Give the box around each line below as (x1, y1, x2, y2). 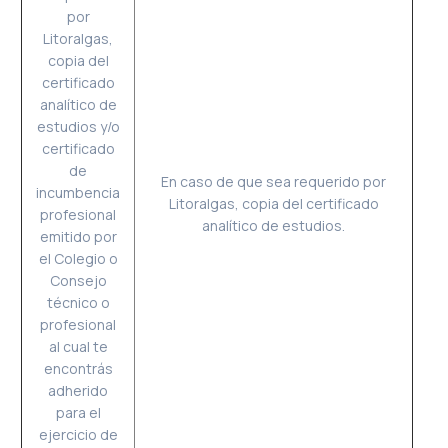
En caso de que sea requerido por (161, 172, 387, 191)
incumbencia (36, 183, 121, 202)
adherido (48, 381, 109, 400)
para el (55, 403, 101, 422)
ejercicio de (38, 425, 118, 444)
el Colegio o (38, 249, 118, 268)
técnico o (46, 293, 110, 312)
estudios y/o (36, 117, 120, 136)
